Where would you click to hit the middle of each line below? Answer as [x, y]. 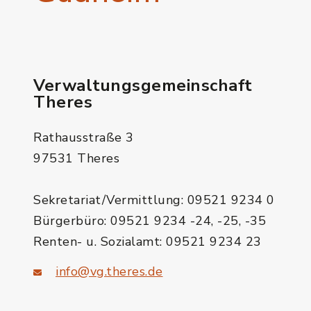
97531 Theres [76, 158]
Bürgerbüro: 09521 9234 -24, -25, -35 [150, 221]
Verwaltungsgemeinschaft [143, 85]
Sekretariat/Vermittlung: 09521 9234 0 [154, 200]
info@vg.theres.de [109, 271]
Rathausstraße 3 [84, 137]
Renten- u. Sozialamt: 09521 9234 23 [148, 242]
